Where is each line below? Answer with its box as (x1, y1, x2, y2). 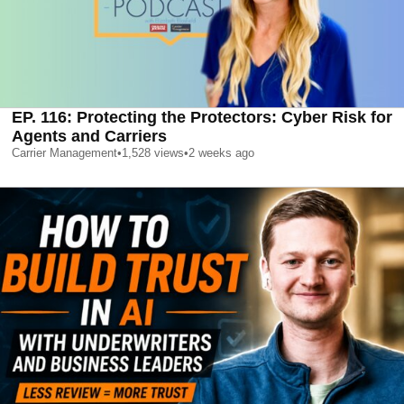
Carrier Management (12, 145, 117, 160)
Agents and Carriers (12, 126, 167, 145)
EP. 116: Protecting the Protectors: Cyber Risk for (12, 107, 392, 126)
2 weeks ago (188, 145, 254, 160)
